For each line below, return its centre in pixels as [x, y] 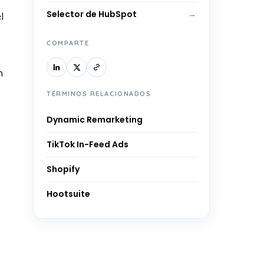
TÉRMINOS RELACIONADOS [99, 94]
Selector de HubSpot [92, 14]
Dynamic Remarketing [95, 120]
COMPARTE [68, 43]
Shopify [63, 169]
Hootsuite [68, 194]
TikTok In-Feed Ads [88, 144]
